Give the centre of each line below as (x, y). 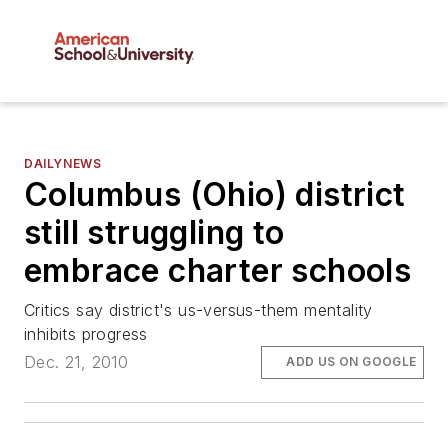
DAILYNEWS (63, 164)
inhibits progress (86, 334)
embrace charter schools (218, 271)
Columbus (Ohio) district (215, 195)
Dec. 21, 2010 (76, 362)
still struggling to (154, 233)
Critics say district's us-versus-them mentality (198, 310)
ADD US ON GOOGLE (351, 362)
